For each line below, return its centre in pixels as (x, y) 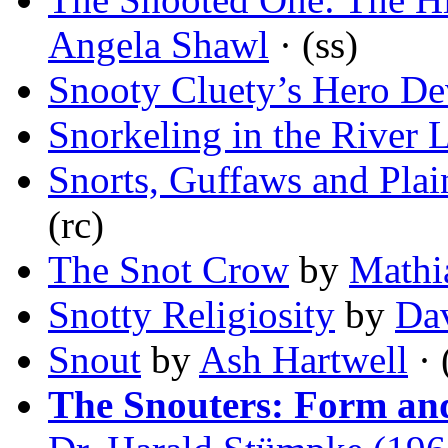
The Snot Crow (168, 270)
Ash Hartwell (303, 360)
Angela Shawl (158, 45)
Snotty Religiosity (191, 315)
